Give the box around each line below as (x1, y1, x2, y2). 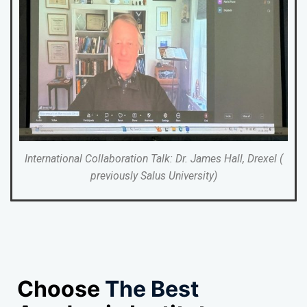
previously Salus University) (90, 169, 217, 182)
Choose (17, 275, 105, 303)
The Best (105, 275, 199, 303)
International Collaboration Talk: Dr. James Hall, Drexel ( (24, 151, 283, 165)
